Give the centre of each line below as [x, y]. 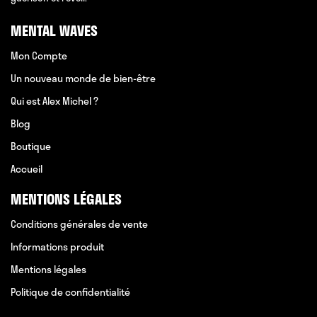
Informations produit [57, 246]
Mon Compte [39, 55]
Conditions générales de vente [79, 224]
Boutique [31, 146]
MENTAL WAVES [54, 30]
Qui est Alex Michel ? [54, 100]
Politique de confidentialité [70, 292]
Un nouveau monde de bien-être [83, 78]
